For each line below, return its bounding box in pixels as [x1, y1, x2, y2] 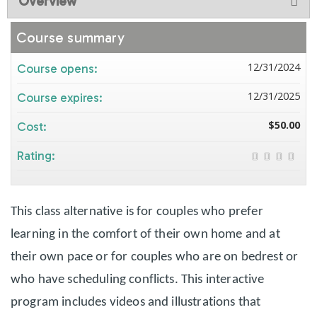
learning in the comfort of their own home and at [11, 228, 280, 241]
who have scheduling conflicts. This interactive [11, 273, 265, 287]
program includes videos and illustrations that [11, 296, 261, 309]
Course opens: [17, 62, 100, 76]
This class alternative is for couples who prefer [11, 205, 263, 219]
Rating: [17, 149, 58, 163]
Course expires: [17, 91, 105, 105]
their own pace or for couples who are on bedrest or [11, 250, 299, 264]
